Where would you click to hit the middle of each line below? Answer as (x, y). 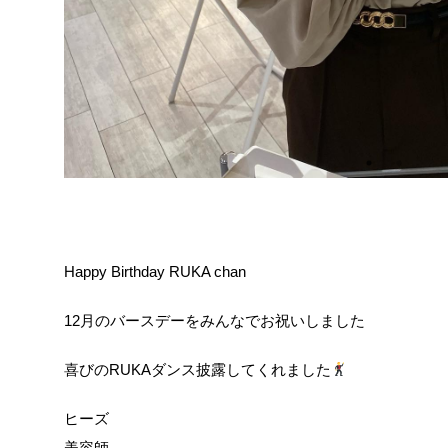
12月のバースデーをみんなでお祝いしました (214, 320)
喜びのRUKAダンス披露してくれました (197, 369)
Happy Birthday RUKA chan (155, 271)
